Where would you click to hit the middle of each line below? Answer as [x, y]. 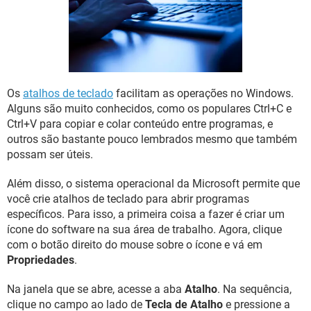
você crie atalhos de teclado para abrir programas [128, 199]
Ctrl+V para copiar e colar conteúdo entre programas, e [140, 124]
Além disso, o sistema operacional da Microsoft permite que [153, 184]
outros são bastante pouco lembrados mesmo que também [152, 139]
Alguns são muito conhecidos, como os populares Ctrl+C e [149, 109]
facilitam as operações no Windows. [203, 93]
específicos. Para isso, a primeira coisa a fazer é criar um [146, 214]
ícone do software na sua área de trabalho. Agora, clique [144, 229]
